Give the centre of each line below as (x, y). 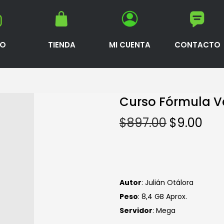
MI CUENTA (129, 44)
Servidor (136, 210)
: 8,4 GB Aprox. (162, 196)
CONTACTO (198, 44)
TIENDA (61, 44)
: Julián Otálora (167, 182)
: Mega (164, 210)
